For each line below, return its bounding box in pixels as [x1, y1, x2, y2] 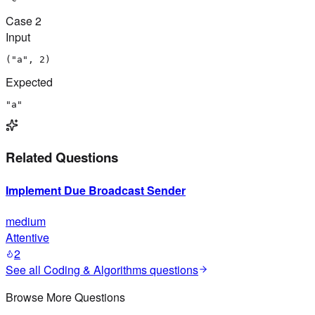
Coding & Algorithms [44, 261, 147, 278]
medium [6, 212, 46, 229]
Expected [6, 73, 53, 90]
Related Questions [6, 148, 118, 167]
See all [6, 261, 44, 278]
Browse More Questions [6, 288, 125, 305]
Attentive [6, 229, 49, 245]
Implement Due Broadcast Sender [6, 181, 186, 198]
